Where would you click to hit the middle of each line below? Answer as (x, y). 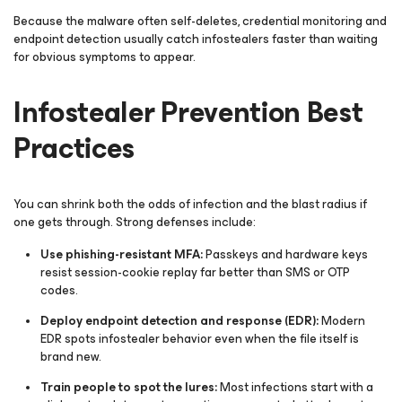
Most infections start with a (297, 387)
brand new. (71, 357)
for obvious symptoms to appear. (105, 57)
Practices (74, 149)
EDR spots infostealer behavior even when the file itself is (200, 339)
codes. (59, 290)
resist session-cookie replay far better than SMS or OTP (195, 272)
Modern (343, 321)
